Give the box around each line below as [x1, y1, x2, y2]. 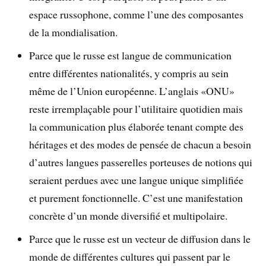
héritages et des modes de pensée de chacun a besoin [29, 137, 252, 152]
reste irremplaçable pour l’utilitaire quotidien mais [29, 102, 243, 116]
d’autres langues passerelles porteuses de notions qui [29, 155, 253, 170]
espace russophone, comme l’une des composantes [29, 7, 244, 22]
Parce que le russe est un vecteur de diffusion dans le [29, 232, 251, 246]
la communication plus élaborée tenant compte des [29, 119, 244, 134]
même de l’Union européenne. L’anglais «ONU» [29, 84, 235, 99]
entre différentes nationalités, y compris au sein [29, 66, 229, 81]
